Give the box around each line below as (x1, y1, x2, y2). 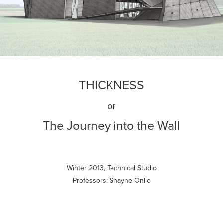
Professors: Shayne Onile (72, 175, 151, 186)
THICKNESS (79, 76, 144, 94)
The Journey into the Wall (43, 116, 180, 134)
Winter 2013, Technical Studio (66, 163, 157, 173)
